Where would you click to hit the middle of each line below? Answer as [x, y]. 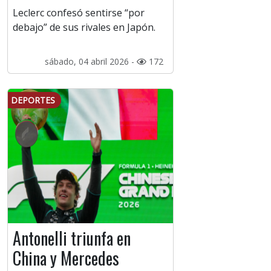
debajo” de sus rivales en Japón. [84, 28]
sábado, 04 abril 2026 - [90, 62]
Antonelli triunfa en [72, 238]
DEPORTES [33, 100]
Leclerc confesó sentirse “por [79, 13]
